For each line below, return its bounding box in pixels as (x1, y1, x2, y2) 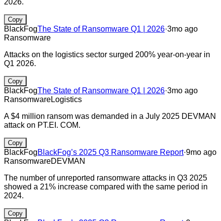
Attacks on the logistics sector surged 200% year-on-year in (4, 50, 210, 59)
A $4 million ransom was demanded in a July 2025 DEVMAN (4, 111, 216, 120)
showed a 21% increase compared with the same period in (4, 182, 208, 191)
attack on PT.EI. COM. (4, 120, 80, 129)
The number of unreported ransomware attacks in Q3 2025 (4, 173, 207, 182)
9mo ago (186, 147, 217, 156)
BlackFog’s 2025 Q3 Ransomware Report (37, 147, 184, 156)
